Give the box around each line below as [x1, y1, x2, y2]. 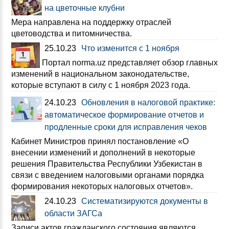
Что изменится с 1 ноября [81, 44, 179, 53]
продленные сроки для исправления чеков [44, 123, 207, 131]
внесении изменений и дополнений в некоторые [11, 148, 195, 157]
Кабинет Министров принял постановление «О [11, 137, 189, 146]
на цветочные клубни [44, 4, 125, 12]
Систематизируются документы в [81, 197, 208, 205]
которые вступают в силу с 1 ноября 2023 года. [11, 81, 190, 89]
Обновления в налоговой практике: [81, 98, 215, 107]
